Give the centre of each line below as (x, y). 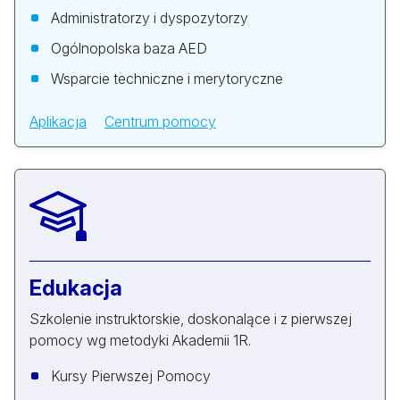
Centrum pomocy (160, 122)
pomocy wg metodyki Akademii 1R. (140, 341)
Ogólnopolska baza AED (129, 49)
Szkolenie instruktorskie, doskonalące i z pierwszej (191, 319)
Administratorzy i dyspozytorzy (150, 18)
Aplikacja (58, 122)
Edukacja (76, 288)
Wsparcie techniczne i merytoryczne (167, 79)
